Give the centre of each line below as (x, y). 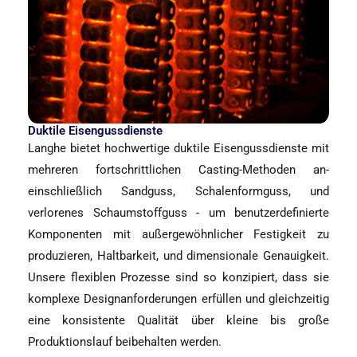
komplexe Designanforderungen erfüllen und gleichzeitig (178, 299)
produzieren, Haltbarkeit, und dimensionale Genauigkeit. (178, 256)
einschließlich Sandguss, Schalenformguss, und (178, 192)
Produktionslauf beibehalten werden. (125, 342)
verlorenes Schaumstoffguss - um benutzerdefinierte (178, 213)
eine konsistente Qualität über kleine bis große (178, 321)
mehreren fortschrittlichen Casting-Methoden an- (178, 170)
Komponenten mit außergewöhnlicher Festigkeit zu (178, 235)
